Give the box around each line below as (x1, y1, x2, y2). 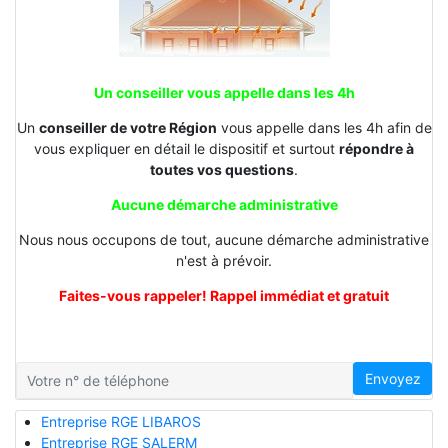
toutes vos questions (150, 161, 294, 179)
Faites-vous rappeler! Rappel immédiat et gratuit (59, 287, 389, 305)
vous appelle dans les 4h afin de (216, 119, 432, 137)
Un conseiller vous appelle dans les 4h (93, 84, 355, 102)
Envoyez (364, 369, 421, 387)
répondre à (339, 140, 414, 158)
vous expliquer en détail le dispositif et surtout (34, 140, 339, 158)
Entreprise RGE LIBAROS (40, 412, 201, 430)
